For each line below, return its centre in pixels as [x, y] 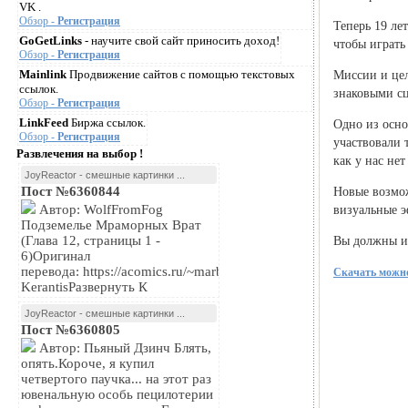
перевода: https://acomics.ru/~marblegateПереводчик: [177, 271]
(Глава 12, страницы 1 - [91, 240]
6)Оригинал [56, 256]
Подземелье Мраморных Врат [111, 225]
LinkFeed [44, 122]
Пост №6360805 [71, 330]
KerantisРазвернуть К [84, 287]
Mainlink [43, 74]
